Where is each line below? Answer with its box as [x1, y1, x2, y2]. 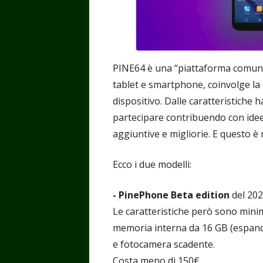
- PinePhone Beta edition [113, 188, 230, 201]
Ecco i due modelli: [113, 157, 191, 171]
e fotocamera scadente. [113, 237, 215, 251]
